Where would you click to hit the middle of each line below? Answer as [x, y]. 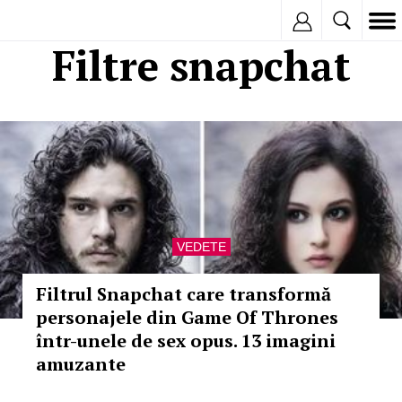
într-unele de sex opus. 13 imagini [186, 341]
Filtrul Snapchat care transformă [184, 294]
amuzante [81, 364]
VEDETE [201, 247]
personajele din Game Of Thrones [187, 317]
